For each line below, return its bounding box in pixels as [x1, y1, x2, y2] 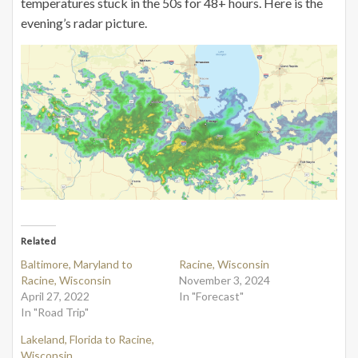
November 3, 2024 [179, 272, 270, 287]
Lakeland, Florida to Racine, [21, 332, 154, 346]
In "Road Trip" [21, 304, 89, 319]
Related [21, 234, 57, 247]
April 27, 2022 [21, 288, 89, 303]
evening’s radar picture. [21, 14, 147, 30]
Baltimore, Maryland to [21, 257, 133, 271]
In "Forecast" [179, 288, 244, 303]
